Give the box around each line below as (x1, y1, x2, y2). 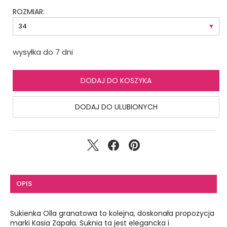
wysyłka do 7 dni (13, 47, 73, 58)
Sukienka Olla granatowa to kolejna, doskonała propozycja (10, 208, 214, 219)
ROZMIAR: (13, 7, 45, 17)
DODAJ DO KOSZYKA (81, 75, 152, 86)
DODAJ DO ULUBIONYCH (74, 102, 158, 112)
